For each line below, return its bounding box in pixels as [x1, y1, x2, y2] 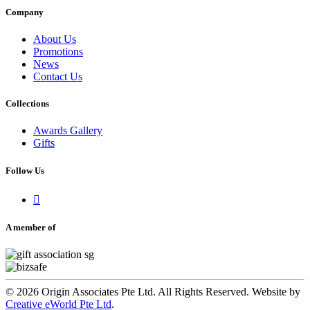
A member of [6, 221, 55, 232]
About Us [33, 33, 76, 46]
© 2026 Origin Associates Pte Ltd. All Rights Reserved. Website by [6, 286, 300, 298]
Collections [6, 98, 49, 109]
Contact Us [33, 71, 82, 83]
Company [6, 6, 44, 17]
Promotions [33, 46, 83, 58]
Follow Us [6, 165, 44, 176]
